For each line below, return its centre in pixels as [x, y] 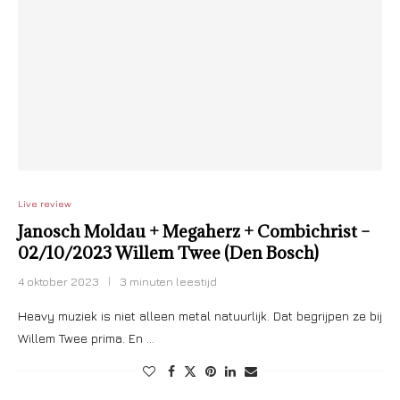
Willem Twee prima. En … [86, 338]
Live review [45, 203]
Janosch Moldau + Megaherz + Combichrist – [194, 231]
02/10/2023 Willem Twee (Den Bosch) [168, 253]
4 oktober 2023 [58, 281]
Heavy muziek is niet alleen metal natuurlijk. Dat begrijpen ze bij [200, 316]
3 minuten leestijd [168, 281]
